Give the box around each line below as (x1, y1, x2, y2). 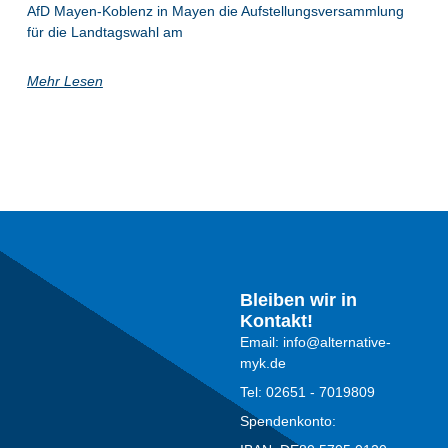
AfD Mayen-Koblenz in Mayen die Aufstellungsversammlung (26, 2, 404, 19)
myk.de (239, 354, 286, 371)
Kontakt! (239, 310, 313, 331)
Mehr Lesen (26, 72, 103, 89)
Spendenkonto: (239, 412, 336, 429)
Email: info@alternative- (239, 333, 391, 350)
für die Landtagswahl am (26, 23, 183, 40)
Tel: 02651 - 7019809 (239, 383, 375, 400)
